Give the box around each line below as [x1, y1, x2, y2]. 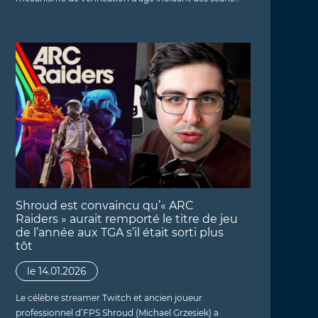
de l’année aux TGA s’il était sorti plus [15, 225, 224, 239]
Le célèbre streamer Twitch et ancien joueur [15, 292, 202, 303]
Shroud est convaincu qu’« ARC [15, 198, 194, 212]
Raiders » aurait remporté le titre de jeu [15, 212, 238, 226]
